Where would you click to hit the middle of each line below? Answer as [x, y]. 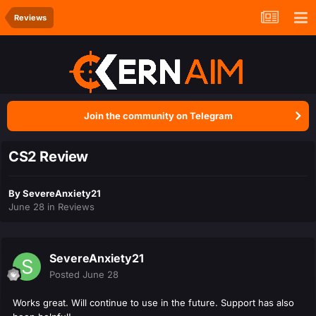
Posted [66, 275]
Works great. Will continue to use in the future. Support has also [153, 303]
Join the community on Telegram [158, 116]
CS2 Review [48, 157]
